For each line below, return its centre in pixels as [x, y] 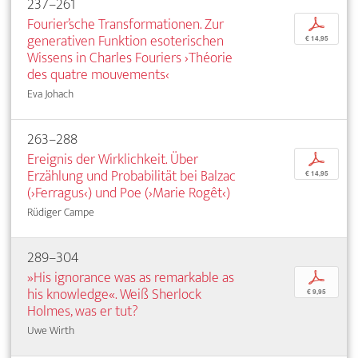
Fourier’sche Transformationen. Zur [125, 24]
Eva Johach [50, 93]
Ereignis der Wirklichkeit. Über [113, 159]
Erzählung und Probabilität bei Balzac [131, 176]
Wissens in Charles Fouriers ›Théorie [130, 58]
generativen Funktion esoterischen [125, 41]
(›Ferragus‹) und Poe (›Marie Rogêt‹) [129, 193]
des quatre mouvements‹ [98, 74]
